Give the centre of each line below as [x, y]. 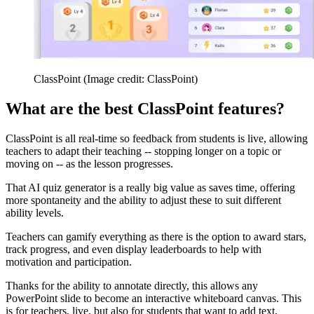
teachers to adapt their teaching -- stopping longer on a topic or [143, 151]
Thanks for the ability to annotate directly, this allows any [132, 286]
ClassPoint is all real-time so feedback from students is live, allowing [157, 138]
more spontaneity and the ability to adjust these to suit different [143, 200]
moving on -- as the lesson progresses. [89, 164]
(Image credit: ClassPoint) [141, 79]
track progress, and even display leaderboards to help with [134, 249]
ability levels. [35, 213]
